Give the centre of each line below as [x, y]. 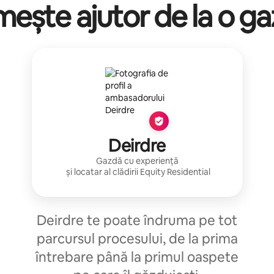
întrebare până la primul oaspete [137, 257]
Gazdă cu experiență [137, 161]
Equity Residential [175, 172]
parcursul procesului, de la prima [137, 239]
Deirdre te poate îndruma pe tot [137, 220]
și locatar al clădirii [102, 172]
